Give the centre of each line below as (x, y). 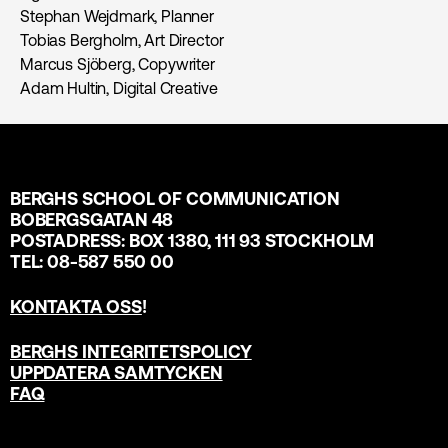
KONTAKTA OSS (76, 307)
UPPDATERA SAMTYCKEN (116, 373)
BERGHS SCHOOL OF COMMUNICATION (175, 199)
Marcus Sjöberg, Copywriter (117, 64)
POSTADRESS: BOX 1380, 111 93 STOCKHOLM (192, 241)
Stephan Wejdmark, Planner (117, 16)
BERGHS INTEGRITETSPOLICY (131, 352)
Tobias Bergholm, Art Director (122, 40)
